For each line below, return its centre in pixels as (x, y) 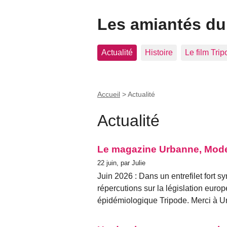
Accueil (109, 94)
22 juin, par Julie (121, 163)
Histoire (159, 52)
